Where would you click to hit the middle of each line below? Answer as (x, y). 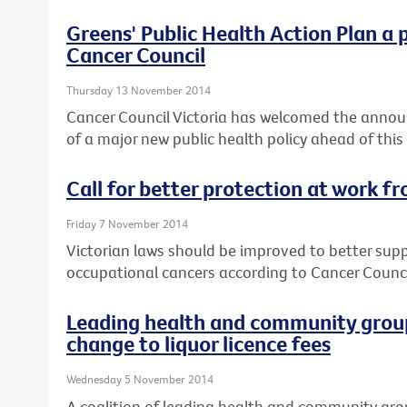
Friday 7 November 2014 (127, 223)
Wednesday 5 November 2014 (140, 379)
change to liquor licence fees (199, 344)
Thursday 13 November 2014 (139, 89)
